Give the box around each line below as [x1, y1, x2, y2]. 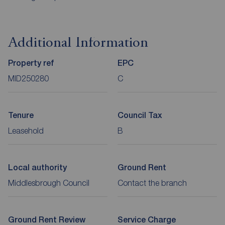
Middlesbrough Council [8, 178, 89, 188]
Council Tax [118, 110, 162, 121]
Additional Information [8, 36, 148, 51]
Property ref [8, 58, 54, 68]
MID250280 [8, 74, 49, 83]
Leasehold [8, 126, 44, 136]
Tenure [8, 110, 34, 121]
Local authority [8, 163, 67, 173]
